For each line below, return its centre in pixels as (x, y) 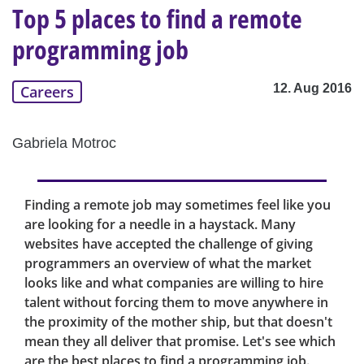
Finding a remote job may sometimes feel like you (178, 205)
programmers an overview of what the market (168, 264)
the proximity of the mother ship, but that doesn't (178, 322)
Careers (47, 92)
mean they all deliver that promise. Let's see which (180, 342)
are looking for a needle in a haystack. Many (160, 225)
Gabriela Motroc (64, 143)
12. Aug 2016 (312, 89)
